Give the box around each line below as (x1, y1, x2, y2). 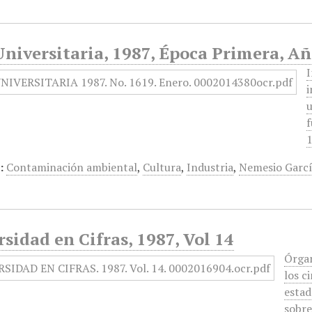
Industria (187, 159, 234, 175)
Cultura (143, 159, 182, 175)
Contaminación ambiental (6, 159, 138, 175)
